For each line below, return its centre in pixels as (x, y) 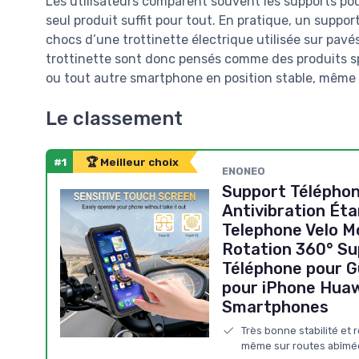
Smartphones (275, 307)
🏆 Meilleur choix (132, 161)
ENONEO (243, 171)
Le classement (114, 118)
